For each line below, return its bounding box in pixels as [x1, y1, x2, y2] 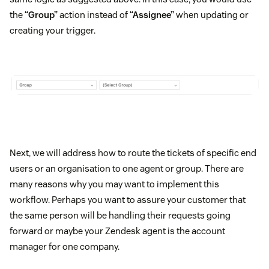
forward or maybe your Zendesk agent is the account [10, 225, 225, 237]
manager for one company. [10, 241, 119, 253]
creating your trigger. [10, 25, 95, 36]
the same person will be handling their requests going [10, 210, 231, 222]
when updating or [174, 9, 249, 20]
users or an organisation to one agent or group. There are [10, 163, 244, 175]
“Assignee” [130, 9, 174, 20]
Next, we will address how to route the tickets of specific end [10, 147, 256, 159]
